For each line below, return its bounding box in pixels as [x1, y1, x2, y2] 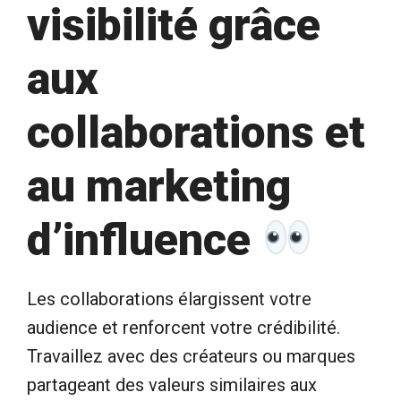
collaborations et [27, 106, 365, 158]
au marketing [27, 159, 291, 212]
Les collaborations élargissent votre [27, 287, 311, 310]
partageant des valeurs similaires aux [27, 373, 317, 396]
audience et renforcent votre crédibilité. [27, 316, 340, 338]
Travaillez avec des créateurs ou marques [27, 345, 355, 367]
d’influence [27, 213, 261, 266]
